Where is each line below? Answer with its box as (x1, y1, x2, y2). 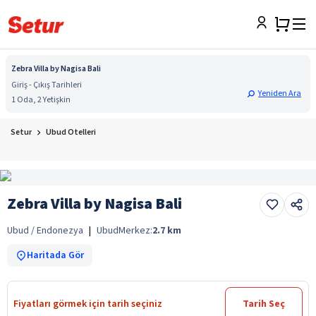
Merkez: (119, 223, 152, 238)
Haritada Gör (27, 248, 84, 262)
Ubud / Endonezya (7, 223, 83, 238)
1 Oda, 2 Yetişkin (11, 94, 71, 106)
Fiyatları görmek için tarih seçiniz (13, 296, 162, 311)
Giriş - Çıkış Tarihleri (11, 79, 82, 91)
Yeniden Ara (258, 87, 301, 99)
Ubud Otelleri (46, 126, 96, 138)
